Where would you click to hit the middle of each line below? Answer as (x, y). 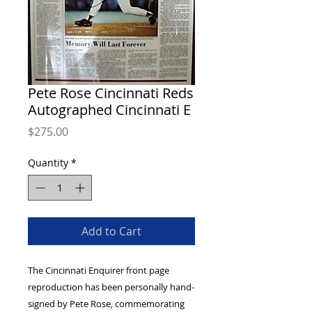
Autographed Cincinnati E (109, 110)
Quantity (48, 163)
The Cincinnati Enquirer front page (99, 270)
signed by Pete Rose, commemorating (106, 304)
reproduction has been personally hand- (111, 287)
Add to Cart (111, 231)
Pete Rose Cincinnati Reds (111, 93)
